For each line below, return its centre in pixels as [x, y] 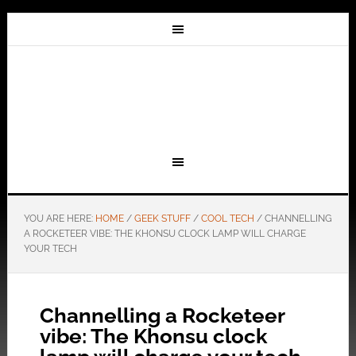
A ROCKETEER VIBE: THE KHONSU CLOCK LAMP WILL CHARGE [164, 234]
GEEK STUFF [162, 219]
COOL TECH [227, 219]
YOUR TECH [50, 249]
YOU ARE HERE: [59, 219]
